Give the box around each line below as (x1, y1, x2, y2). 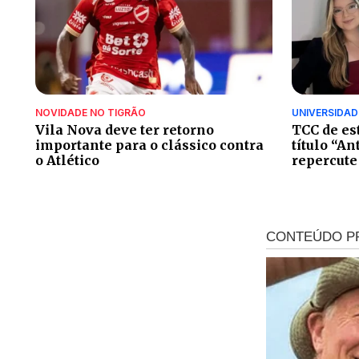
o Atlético (35, 151, 99, 168)
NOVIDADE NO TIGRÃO (35, 106, 146, 119)
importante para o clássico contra (35, 136, 264, 153)
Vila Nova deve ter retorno (35, 121, 214, 138)
